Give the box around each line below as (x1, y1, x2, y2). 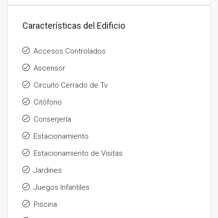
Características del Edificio (22, 20, 125, 31)
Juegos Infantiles (34, 183, 90, 192)
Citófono (34, 98, 62, 107)
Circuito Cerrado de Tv (34, 81, 108, 90)
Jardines (34, 166, 62, 175)
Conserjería (34, 115, 71, 124)
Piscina (34, 200, 57, 209)
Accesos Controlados (34, 47, 106, 55)
